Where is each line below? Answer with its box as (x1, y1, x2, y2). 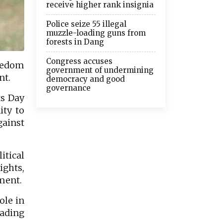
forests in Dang (46, 37, 104, 47)
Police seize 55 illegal (46, 19, 126, 29)
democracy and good (46, 74, 125, 84)
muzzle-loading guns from (46, 28, 146, 38)
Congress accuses (46, 56, 112, 66)
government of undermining (46, 65, 154, 75)
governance (46, 83, 91, 93)
